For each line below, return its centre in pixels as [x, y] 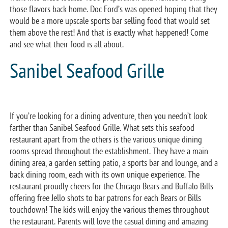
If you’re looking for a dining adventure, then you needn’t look [109, 116]
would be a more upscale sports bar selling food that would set [110, 21]
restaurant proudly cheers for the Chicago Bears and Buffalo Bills [112, 186]
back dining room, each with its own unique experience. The [105, 175]
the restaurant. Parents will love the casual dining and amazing [109, 221]
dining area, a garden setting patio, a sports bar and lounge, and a [114, 163]
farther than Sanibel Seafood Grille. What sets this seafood [102, 128]
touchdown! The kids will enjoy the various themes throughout [110, 210]
